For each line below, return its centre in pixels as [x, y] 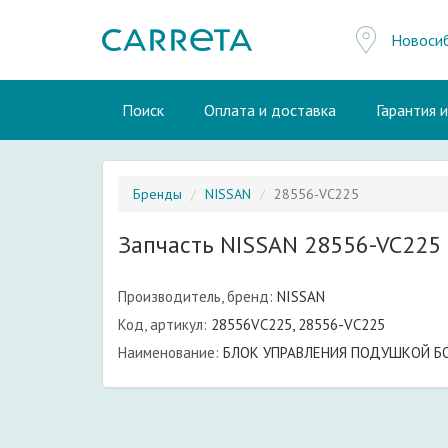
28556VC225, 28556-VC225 [296, 324]
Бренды [157, 194]
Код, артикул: [162, 324]
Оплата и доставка [270, 110]
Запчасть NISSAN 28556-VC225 [279, 244]
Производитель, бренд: [195, 296]
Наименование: [168, 352]
